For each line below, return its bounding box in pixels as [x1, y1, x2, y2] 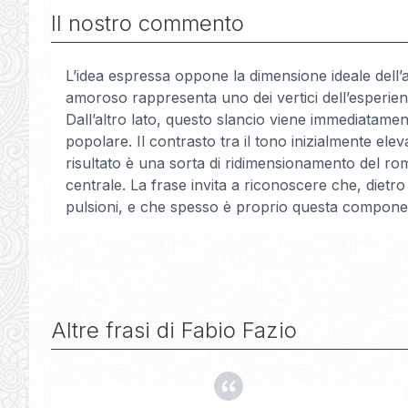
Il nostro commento [51, 10, 244, 36]
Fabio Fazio [181, 317, 297, 343]
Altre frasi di [51, 317, 181, 343]
